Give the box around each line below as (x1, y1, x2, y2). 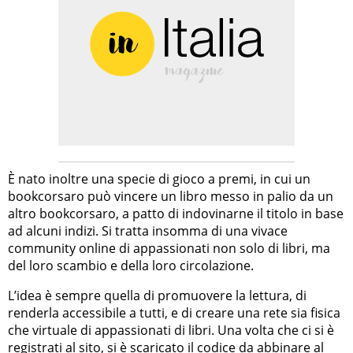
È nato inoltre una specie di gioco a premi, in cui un (8, 169, 310, 188)
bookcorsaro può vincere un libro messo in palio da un (8, 187, 333, 205)
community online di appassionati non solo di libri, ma (8, 239, 330, 257)
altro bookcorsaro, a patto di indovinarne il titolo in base (8, 204, 344, 222)
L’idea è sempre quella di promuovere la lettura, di (8, 286, 307, 304)
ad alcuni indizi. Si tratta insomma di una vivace (8, 221, 288, 240)
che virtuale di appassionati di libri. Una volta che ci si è (8, 321, 334, 339)
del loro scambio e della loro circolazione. (8, 256, 254, 274)
